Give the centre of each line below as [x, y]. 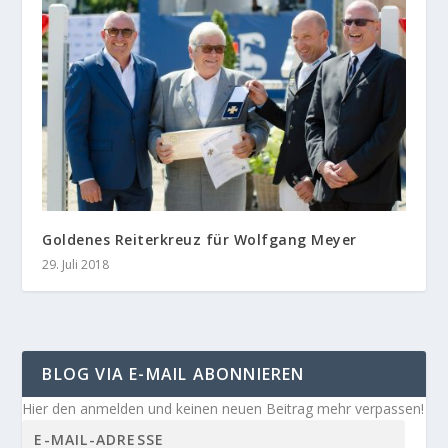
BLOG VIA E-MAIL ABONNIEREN [173, 373]
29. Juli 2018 [76, 264]
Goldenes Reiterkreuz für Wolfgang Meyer [199, 239]
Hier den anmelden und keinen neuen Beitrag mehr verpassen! [223, 408]
